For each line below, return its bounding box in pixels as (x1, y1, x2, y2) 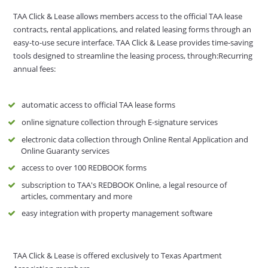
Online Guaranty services (21, 145, 110, 156)
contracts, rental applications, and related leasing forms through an (13, 23, 252, 35)
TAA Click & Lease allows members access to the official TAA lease (13, 10, 243, 22)
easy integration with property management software (21, 207, 212, 218)
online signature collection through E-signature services (21, 116, 218, 127)
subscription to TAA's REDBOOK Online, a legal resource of (21, 179, 227, 190)
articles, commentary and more (21, 190, 133, 202)
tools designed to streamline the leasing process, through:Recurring (13, 50, 253, 61)
